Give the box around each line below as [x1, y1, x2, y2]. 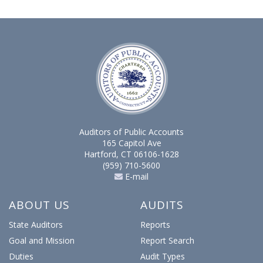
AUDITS [140, 197, 184, 213]
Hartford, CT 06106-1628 [84, 149, 179, 160]
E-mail [123, 171, 149, 183]
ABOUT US [9, 197, 70, 213]
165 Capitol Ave [102, 137, 161, 149]
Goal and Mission [9, 235, 75, 247]
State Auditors [9, 219, 63, 231]
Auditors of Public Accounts [79, 126, 184, 138]
